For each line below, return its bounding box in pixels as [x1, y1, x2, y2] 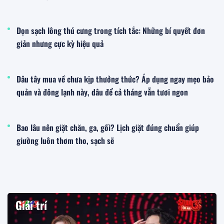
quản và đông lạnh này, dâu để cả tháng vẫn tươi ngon [16, 86, 188, 98]
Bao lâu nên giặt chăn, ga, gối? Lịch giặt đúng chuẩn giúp [16, 121, 199, 134]
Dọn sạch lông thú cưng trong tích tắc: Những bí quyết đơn [16, 24, 205, 37]
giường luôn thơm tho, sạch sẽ [16, 134, 114, 147]
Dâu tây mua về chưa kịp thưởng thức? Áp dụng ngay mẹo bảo [16, 73, 214, 85]
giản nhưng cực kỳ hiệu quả [16, 37, 103, 50]
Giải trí [15, 197, 47, 213]
